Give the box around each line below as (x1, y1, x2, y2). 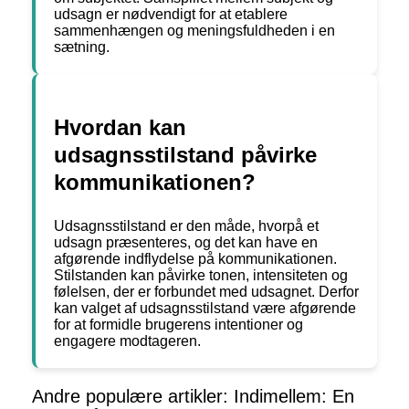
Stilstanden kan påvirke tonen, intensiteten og (54, 267, 348, 284)
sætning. (54, 39, 110, 56)
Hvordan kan (54, 115, 186, 141)
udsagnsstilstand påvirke (54, 142, 317, 168)
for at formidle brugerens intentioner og (54, 317, 303, 333)
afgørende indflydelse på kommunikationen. (54, 251, 337, 267)
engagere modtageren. (54, 333, 201, 350)
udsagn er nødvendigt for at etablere (54, 6, 288, 23)
